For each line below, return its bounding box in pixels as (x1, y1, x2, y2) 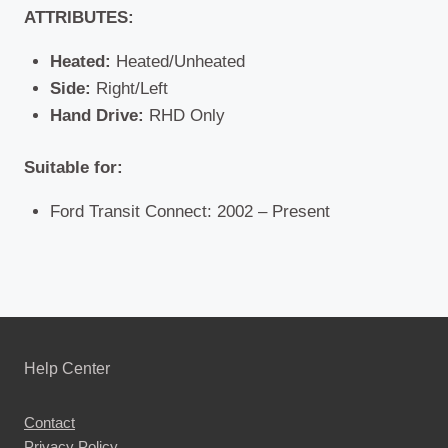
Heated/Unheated (110, 51, 245, 71)
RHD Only (148, 105, 225, 125)
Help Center (24, 359, 110, 377)
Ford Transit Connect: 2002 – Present (49, 202, 330, 222)
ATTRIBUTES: (24, 7, 134, 27)
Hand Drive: (49, 105, 149, 125)
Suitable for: (24, 158, 123, 178)
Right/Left (90, 78, 168, 98)
